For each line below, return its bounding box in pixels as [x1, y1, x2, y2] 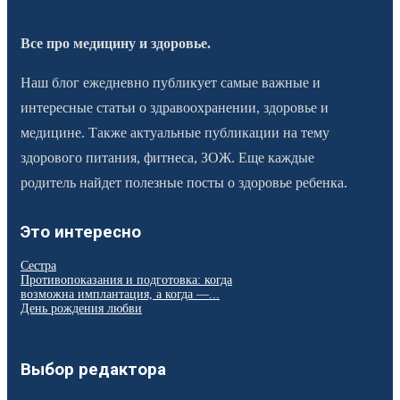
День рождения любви [21, 301, 142, 315]
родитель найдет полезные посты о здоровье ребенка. [21, 175, 347, 191]
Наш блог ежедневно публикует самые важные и [21, 75, 321, 91]
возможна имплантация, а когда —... [21, 287, 220, 301]
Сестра [21, 258, 56, 272]
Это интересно [21, 222, 141, 243]
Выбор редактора [21, 359, 166, 379]
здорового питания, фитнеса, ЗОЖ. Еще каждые [21, 150, 314, 166]
